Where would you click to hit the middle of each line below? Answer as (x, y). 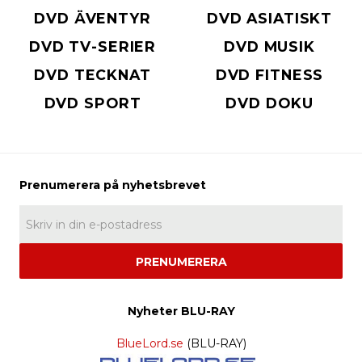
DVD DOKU (269, 103)
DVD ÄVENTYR (93, 18)
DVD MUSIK (269, 47)
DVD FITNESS (269, 75)
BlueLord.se (149, 344)
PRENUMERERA (181, 262)
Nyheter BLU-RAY (181, 311)
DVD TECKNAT (93, 75)
